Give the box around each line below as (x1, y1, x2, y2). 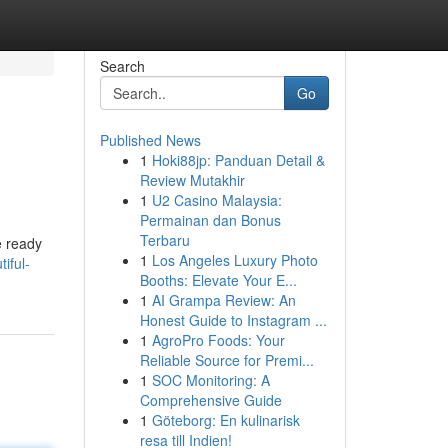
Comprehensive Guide (139, 390, 282, 410)
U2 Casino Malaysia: (151, 190, 282, 210)
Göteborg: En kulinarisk (151, 410, 300, 430)
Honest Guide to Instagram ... (139, 310, 327, 330)
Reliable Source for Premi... (139, 350, 314, 370)
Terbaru (139, 230, 190, 250)
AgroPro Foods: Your (151, 330, 285, 350)
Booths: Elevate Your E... (139, 270, 297, 290)
